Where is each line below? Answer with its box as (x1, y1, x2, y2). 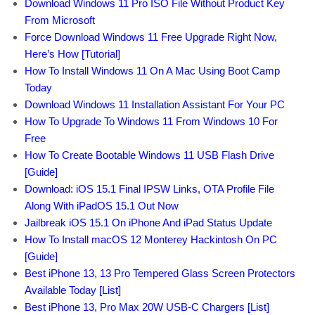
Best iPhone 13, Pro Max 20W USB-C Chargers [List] (25, 300, 269, 313)
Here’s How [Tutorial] (25, 47, 120, 60)
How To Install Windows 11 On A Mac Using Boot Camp (25, 64, 280, 77)
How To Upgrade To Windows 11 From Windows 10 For (25, 115, 278, 127)
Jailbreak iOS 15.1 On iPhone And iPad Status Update (25, 216, 272, 229)
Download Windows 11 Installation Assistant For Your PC (25, 98, 285, 110)
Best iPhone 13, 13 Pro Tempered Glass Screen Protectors (25, 266, 295, 279)
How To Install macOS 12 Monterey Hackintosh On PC (25, 233, 277, 245)
